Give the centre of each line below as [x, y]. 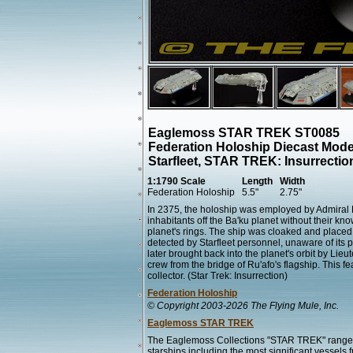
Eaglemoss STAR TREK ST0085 [244, 133]
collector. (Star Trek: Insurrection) [217, 276]
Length [257, 181]
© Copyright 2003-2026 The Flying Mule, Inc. [243, 306]
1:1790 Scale [176, 181]
